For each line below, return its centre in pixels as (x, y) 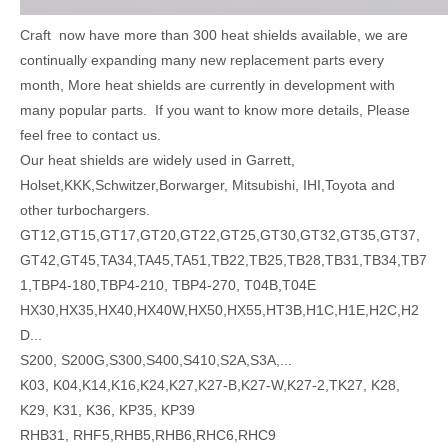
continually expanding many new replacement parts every (202, 60)
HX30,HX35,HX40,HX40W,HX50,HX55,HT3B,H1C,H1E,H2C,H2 (219, 310)
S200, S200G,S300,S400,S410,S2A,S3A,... (156, 360)
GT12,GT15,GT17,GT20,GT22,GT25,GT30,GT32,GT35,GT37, (220, 235)
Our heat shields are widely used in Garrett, (157, 160)
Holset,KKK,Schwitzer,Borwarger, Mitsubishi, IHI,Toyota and (207, 185)
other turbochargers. (85, 210)
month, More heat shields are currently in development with (207, 85)
